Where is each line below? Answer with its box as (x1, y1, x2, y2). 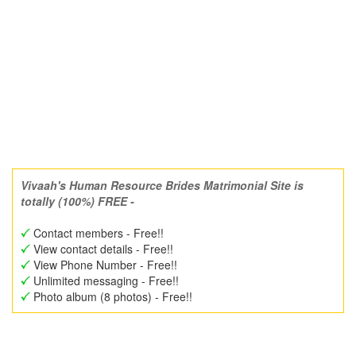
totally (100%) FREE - (21, 193, 134, 209)
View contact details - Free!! (30, 241, 173, 257)
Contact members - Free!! (30, 225, 164, 241)
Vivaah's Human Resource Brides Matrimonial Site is (21, 177, 304, 193)
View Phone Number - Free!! (30, 257, 177, 273)
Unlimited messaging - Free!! (30, 273, 179, 288)
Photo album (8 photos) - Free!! (30, 288, 192, 304)
